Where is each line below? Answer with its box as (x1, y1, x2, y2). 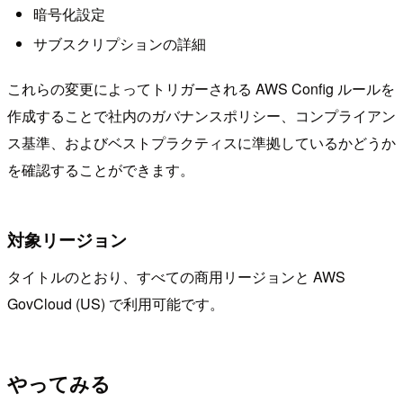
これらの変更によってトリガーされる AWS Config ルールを (7, 78, 395, 100)
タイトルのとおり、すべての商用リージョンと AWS (7, 266, 345, 288)
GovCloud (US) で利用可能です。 (7, 293, 224, 315)
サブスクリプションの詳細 (32, 33, 206, 55)
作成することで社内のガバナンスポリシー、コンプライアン (7, 105, 396, 127)
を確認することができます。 (7, 159, 194, 181)
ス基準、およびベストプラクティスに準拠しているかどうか (7, 132, 396, 154)
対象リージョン (7, 226, 127, 252)
